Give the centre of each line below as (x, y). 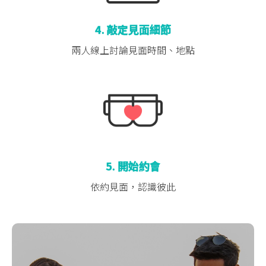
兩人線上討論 (100, 50)
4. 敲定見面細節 (133, 29)
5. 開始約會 (133, 166)
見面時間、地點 (161, 50)
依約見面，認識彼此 (133, 187)
